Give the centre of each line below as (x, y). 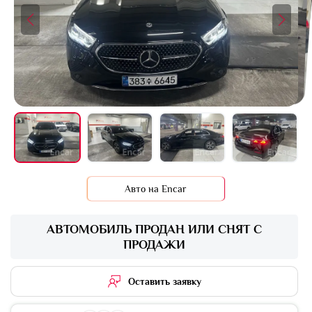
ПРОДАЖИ (154, 244)
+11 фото (255, 172)
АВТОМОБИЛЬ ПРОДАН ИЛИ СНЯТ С (154, 229)
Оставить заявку (165, 281)
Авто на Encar (156, 189)
